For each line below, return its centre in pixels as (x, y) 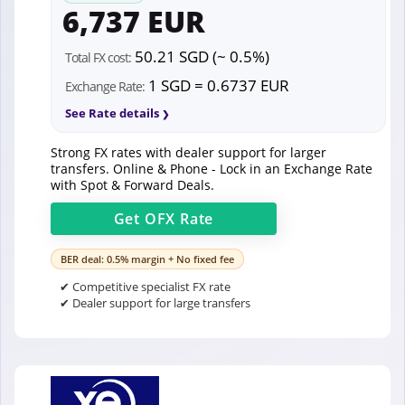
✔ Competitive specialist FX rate (145, 286)
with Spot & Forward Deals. (132, 184)
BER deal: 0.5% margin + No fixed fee (147, 259)
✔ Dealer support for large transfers (155, 302)
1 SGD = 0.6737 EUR (217, 85)
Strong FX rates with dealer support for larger (188, 152)
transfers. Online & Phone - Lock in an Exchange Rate (212, 168)
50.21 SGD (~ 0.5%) (200, 56)
